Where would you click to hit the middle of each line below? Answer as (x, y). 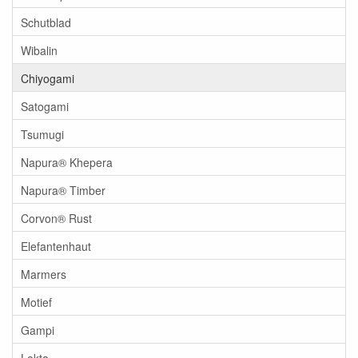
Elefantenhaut (56, 246)
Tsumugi (42, 134)
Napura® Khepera (67, 162)
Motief (36, 302)
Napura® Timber (63, 190)
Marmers (44, 274)
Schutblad (46, 22)
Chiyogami (48, 78)
